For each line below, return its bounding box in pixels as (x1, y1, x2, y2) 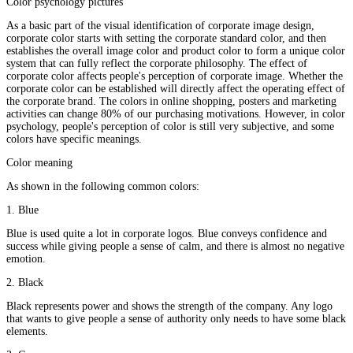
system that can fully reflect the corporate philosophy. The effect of (6, 58, 307, 70)
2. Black (6, 277, 43, 289)
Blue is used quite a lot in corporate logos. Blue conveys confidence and (6, 228, 327, 240)
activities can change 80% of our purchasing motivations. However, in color (6, 108, 345, 121)
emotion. (6, 253, 46, 266)
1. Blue (6, 204, 39, 217)
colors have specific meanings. (6, 133, 142, 146)
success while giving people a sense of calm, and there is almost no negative (6, 240, 344, 253)
